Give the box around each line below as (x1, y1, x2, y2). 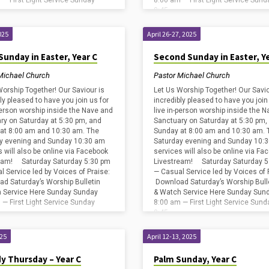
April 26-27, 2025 (147, 29, 196, 39)
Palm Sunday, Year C (153, 253, 237, 265)
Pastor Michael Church (153, 70, 230, 80)
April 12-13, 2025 (147, 232, 196, 241)
